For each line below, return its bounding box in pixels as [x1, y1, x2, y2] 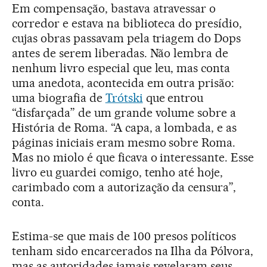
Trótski [105, 91, 143, 105]
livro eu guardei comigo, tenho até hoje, [12, 165, 223, 180]
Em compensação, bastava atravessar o [12, 1, 216, 16]
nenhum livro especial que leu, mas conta [12, 61, 231, 76]
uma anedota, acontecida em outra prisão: [12, 76, 235, 91]
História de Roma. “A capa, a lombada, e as [12, 120, 237, 135]
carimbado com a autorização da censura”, [12, 180, 237, 195]
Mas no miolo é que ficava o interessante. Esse [12, 150, 254, 165]
